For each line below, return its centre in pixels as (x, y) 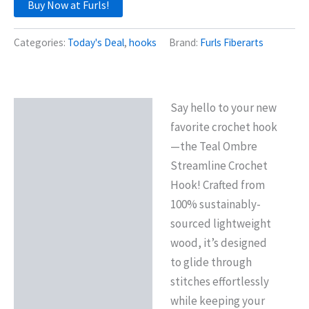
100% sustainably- (215, 205)
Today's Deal (96, 43)
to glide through (211, 262)
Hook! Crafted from (217, 185)
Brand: (185, 43)
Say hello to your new (223, 108)
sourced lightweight (220, 224)
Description (52, 113)
